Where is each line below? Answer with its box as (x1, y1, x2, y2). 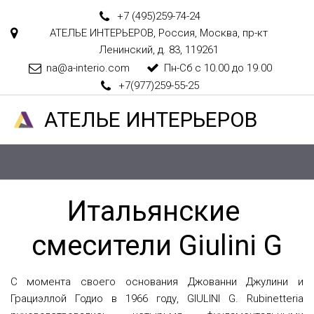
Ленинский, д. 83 (99, 43, 180, 57)
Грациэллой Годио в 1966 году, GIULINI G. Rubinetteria (11, 292, 303, 305)
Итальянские (67, 194, 240, 228)
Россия (158, 27, 195, 40)
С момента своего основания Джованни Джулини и (10, 275, 303, 288)
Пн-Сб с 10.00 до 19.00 (163, 61, 272, 74)
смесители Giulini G (32, 228, 282, 262)
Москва (200, 27, 238, 40)
